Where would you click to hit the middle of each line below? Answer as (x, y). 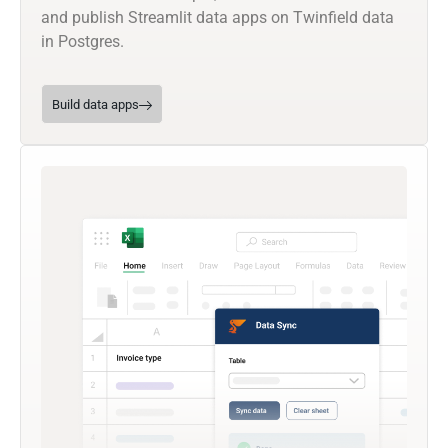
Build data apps (95, 105)
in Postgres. (82, 42)
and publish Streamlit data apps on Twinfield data (217, 18)
